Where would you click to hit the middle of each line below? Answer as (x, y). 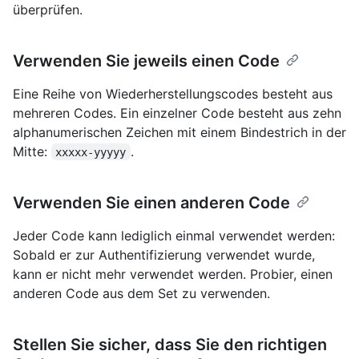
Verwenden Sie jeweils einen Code (146, 61)
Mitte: (32, 151)
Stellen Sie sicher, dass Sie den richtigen (170, 344)
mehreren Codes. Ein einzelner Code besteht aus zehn (177, 113)
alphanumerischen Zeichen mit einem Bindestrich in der (179, 132)
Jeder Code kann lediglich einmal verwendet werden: (174, 235)
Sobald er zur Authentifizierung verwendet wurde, (164, 254)
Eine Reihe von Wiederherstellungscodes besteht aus (173, 93)
